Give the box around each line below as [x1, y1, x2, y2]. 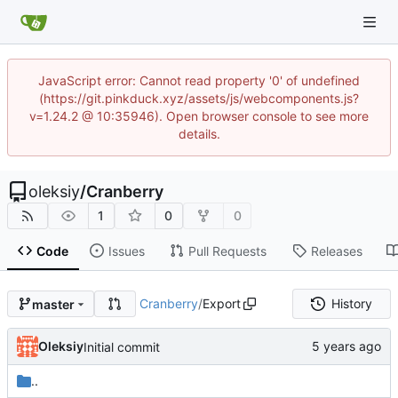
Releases [310, 243, 362, 259]
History [330, 296, 372, 312]
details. [178, 126, 220, 141]
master [31, 296, 75, 312]
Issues [107, 243, 145, 259]
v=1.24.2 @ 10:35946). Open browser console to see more [29, 108, 369, 123]
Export [202, 296, 241, 312]
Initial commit [84, 338, 160, 354]
